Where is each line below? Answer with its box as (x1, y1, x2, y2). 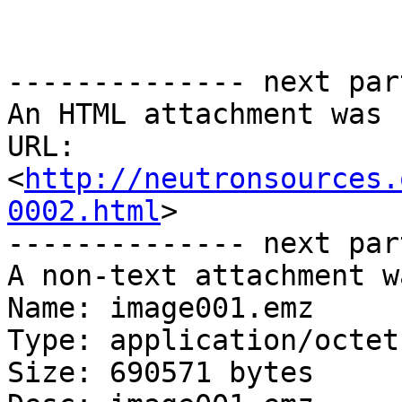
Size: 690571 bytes (7, 356, 314, 389)
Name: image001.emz (7, 292, 314, 325)
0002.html (7, 195, 161, 228)
